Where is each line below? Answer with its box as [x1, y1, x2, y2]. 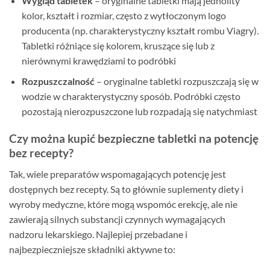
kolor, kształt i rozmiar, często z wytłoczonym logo [21, 9, 226, 21]
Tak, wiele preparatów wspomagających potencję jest [9, 168, 226, 180]
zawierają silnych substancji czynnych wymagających [9, 213, 225, 225]
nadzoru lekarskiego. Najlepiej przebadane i [9, 228, 187, 240]
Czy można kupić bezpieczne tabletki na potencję [9, 131, 259, 146]
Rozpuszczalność [21, 75, 95, 87]
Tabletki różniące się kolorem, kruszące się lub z [21, 39, 215, 51]
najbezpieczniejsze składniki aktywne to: [9, 243, 175, 255]
